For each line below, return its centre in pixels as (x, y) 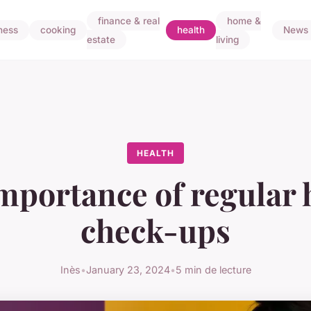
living (228, 40)
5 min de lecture (213, 270)
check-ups (155, 230)
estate (101, 40)
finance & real (129, 21)
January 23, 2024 (128, 270)
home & (244, 21)
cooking (58, 30)
